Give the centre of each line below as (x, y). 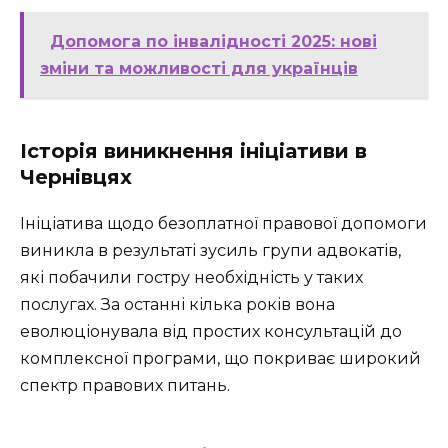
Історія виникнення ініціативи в (193, 151)
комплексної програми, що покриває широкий (220, 359)
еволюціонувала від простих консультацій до (211, 332)
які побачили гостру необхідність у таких (191, 278)
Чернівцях (76, 177)
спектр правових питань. (125, 386)
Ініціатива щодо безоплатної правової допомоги (223, 224)
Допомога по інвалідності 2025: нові (213, 42)
